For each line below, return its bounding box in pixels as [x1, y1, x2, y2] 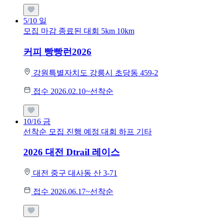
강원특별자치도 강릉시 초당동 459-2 [33, 68, 158, 77]
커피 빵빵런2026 [23, 46, 91, 57]
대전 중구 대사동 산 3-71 [33, 168, 117, 177]
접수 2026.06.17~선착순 [33, 187, 113, 196]
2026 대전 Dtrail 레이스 [23, 147, 120, 158]
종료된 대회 [58, 27, 101, 36]
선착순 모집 [23, 127, 64, 136]
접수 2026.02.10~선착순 [33, 87, 113, 95]
